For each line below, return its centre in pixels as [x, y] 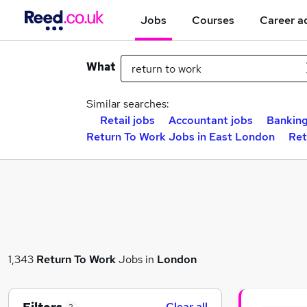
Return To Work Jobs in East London [181, 137]
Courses [213, 20]
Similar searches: [128, 104]
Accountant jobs [211, 120]
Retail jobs [127, 120]
